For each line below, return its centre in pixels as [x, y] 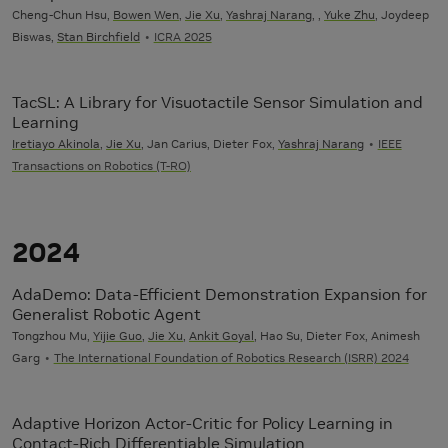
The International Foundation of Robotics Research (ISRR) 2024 [231, 358]
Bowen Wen [146, 15]
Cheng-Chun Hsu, [62, 15]
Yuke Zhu [349, 15]
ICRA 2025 [182, 37]
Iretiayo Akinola [56, 144]
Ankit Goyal [221, 336]
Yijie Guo [117, 336]
